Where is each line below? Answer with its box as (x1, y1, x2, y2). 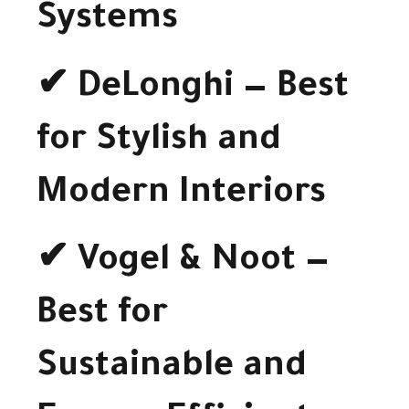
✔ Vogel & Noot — (37, 244, 330, 283)
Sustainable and (37, 350, 307, 389)
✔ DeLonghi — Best (37, 69, 349, 109)
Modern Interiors (37, 175, 326, 215)
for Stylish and (37, 122, 281, 162)
